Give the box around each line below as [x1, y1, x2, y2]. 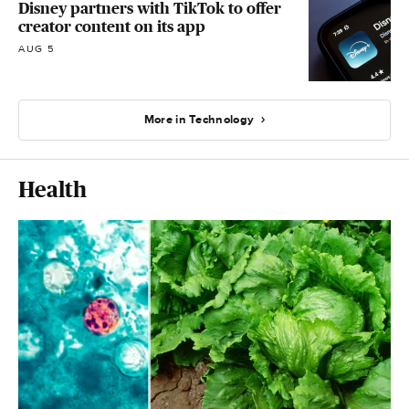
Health [18, 177, 87, 203]
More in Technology [143, 111, 255, 127]
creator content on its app [18, 16, 205, 36]
